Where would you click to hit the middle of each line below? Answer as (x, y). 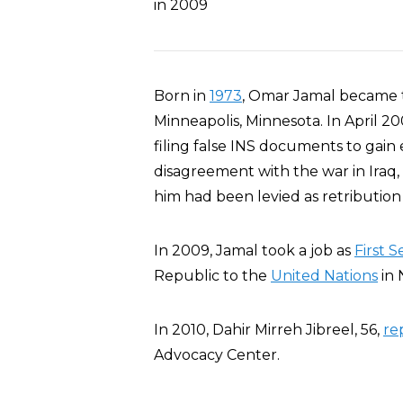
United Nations (324, 276)
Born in (182, 96)
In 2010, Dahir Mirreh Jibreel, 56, (269, 330)
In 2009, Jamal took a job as (254, 251)
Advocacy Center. (217, 355)
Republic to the (212, 276)
